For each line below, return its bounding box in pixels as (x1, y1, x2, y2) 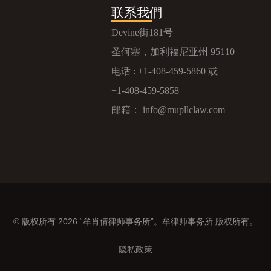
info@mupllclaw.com (142, 104, 225, 115)
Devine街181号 (111, 27, 173, 38)
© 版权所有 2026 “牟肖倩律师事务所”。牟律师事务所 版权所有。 (13, 216, 258, 226)
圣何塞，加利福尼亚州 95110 (111, 46, 235, 57)
